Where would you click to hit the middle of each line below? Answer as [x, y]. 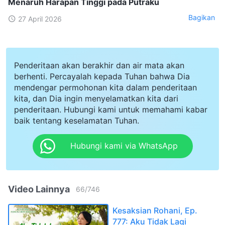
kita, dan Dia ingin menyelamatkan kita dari [96, 98]
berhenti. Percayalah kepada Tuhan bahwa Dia [102, 76]
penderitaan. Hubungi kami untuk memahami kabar [111, 109]
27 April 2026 [40, 19]
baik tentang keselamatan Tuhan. [77, 120]
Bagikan [202, 18]
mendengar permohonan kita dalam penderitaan [105, 87]
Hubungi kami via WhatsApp [124, 146]
